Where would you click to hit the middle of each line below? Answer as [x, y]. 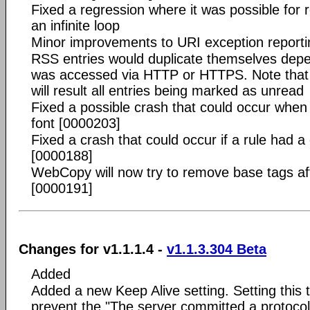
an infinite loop [75, 26]
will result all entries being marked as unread [167, 91]
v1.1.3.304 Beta [217, 249]
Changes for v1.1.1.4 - [93, 249]
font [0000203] [76, 123]
